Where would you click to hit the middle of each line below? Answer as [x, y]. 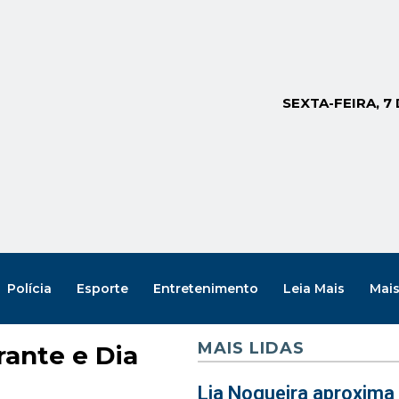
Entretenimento [205, 288]
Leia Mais [313, 288]
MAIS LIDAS [251, 348]
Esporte [102, 288]
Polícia [29, 288]
